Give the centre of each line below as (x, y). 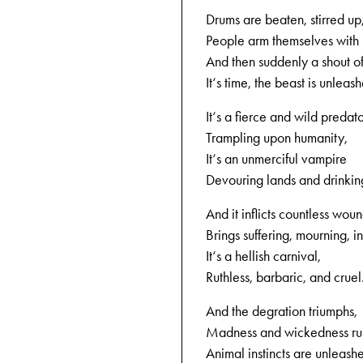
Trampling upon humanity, (277, 138)
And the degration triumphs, (282, 311)
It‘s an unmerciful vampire (276, 159)
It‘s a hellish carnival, (263, 256)
